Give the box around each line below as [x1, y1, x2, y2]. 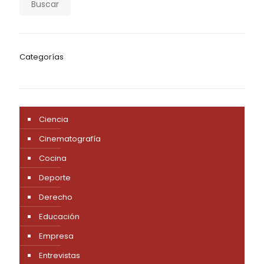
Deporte [39, 171, 71, 183]
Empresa [39, 230, 74, 242]
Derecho [39, 191, 72, 203]
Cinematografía [39, 133, 101, 144]
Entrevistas [39, 249, 80, 261]
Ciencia [39, 113, 68, 125]
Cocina [39, 152, 67, 164]
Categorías [19, 51, 64, 62]
